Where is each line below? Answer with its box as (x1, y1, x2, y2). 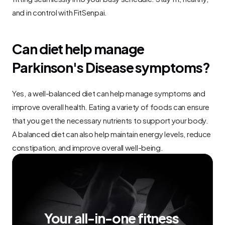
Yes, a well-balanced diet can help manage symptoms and (12, 86, 205, 99)
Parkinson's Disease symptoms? (12, 55, 210, 78)
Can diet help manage (12, 36, 145, 59)
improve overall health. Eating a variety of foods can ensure (12, 99, 210, 113)
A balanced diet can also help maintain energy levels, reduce (12, 127, 211, 140)
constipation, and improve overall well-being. (12, 140, 163, 153)
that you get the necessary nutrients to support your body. (12, 113, 208, 126)
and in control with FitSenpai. (12, 5, 107, 18)
